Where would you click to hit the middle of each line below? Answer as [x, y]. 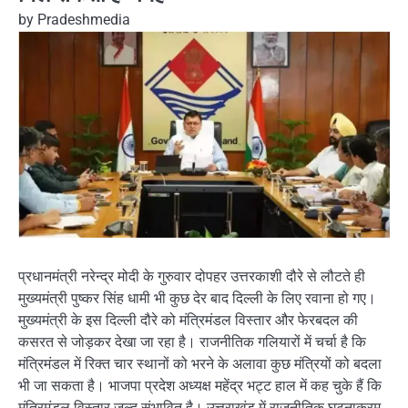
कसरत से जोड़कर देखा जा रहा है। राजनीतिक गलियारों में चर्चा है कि [192, 342]
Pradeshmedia [84, 20]
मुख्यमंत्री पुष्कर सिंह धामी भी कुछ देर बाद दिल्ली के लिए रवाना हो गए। [197, 299]
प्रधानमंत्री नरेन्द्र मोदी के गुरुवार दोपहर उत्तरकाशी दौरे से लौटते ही [192, 277]
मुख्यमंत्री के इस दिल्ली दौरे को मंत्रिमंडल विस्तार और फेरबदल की [188, 321]
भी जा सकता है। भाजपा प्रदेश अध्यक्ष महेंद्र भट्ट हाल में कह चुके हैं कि [200, 386]
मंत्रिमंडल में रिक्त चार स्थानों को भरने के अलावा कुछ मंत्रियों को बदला [200, 364]
